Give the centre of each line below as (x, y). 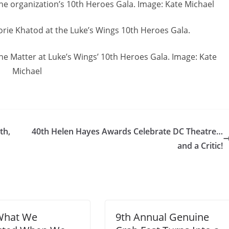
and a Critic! (200, 145)
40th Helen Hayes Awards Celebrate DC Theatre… (127, 131)
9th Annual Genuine (162, 217)
